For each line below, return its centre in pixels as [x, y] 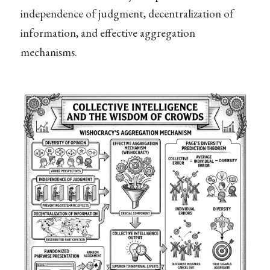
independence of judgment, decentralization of [127, 14]
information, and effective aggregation [108, 33]
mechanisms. [49, 52]
